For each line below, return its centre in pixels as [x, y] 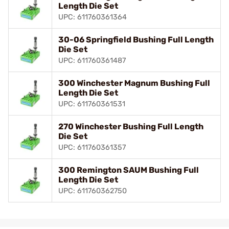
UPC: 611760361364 [93, 17]
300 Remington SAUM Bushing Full [129, 170]
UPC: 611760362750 [93, 191]
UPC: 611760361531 [92, 104]
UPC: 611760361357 [92, 147]
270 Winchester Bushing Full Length [131, 126]
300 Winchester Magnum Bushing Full [134, 83]
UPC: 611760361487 [92, 60]
